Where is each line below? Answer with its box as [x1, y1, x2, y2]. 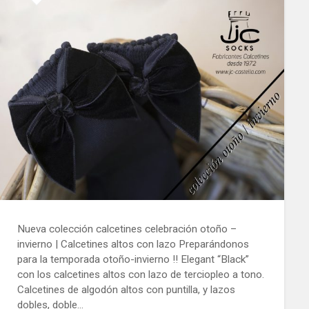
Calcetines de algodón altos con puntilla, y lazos [17, 283, 235, 297]
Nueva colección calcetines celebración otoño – [17, 223, 237, 236]
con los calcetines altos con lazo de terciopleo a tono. [17, 268, 264, 281]
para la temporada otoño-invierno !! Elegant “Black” [17, 253, 249, 266]
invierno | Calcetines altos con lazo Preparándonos [17, 238, 249, 251]
